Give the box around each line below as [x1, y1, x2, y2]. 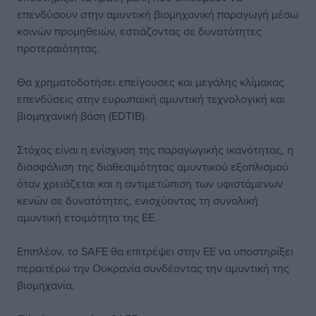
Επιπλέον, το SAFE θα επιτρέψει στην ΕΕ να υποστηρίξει [17, 243, 293, 259]
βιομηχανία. [17, 277, 75, 293]
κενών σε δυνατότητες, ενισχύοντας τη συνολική [17, 193, 258, 208]
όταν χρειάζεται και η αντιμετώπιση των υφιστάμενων [17, 176, 283, 191]
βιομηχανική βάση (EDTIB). [17, 108, 147, 123]
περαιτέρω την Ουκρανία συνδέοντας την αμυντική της [17, 260, 289, 276]
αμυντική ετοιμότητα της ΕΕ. [17, 209, 157, 225]
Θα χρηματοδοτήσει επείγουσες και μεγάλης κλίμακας [17, 74, 284, 90]
